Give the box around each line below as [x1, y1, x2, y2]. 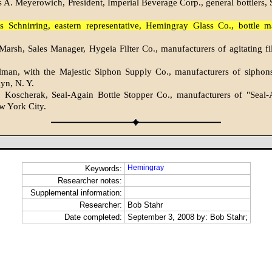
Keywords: [84, 164, 122, 174]
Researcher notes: [57, 176, 122, 186]
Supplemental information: [30, 188, 122, 198]
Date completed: [64, 212, 122, 222]
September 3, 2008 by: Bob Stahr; [127, 212, 248, 222]
